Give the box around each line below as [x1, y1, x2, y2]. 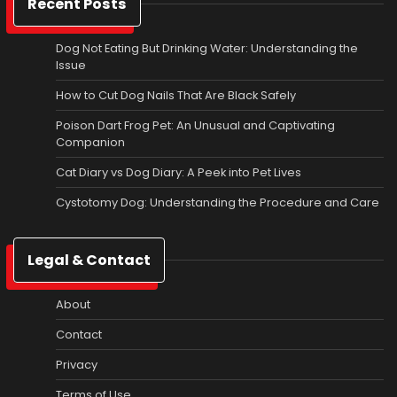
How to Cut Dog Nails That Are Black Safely [56, 86, 296, 104]
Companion [56, 133, 125, 151]
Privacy [56, 355, 97, 373]
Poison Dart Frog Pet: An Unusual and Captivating [56, 116, 335, 134]
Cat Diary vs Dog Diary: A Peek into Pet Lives [56, 163, 301, 181]
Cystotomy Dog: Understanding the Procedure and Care [56, 193, 379, 211]
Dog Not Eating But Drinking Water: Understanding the [56, 39, 358, 57]
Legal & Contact [27, 249, 151, 270]
